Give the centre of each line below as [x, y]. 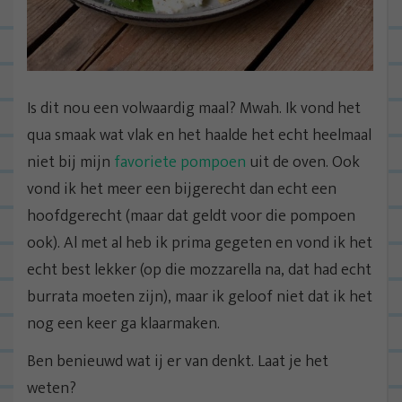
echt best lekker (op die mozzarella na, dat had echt [199, 270]
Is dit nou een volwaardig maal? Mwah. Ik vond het [194, 108]
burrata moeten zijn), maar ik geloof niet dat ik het [200, 297]
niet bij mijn [70, 162]
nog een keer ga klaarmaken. [123, 323]
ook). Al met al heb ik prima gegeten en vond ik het [200, 243]
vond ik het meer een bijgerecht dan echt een [182, 189]
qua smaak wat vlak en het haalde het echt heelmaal [199, 135]
